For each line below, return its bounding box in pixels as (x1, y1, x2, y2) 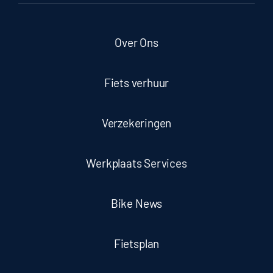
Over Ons (115, 35, 158, 50)
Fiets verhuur (104, 76, 169, 90)
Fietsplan (113, 236, 160, 251)
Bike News (110, 196, 163, 211)
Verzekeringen (101, 116, 172, 130)
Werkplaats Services (86, 156, 187, 171)
